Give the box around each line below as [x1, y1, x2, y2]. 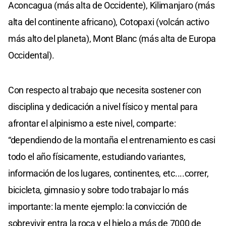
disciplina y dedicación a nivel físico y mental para [8, 101, 198, 112]
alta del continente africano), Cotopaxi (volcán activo [8, 16, 209, 27]
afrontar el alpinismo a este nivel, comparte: [8, 118, 176, 129]
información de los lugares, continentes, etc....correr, [8, 167, 209, 179]
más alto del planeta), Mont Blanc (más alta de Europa [8, 33, 216, 44]
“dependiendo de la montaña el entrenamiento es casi [8, 134, 215, 145]
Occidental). [8, 49, 54, 61]
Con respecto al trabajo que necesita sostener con [8, 84, 201, 95]
